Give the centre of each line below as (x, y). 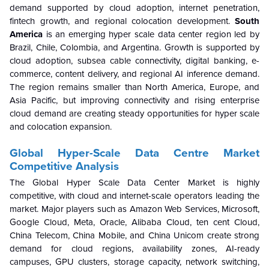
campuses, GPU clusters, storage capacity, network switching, (134, 261)
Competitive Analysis (64, 166)
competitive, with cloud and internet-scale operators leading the (134, 195)
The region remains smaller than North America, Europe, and (134, 87)
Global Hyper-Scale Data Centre (109, 153)
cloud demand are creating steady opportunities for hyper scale (134, 113)
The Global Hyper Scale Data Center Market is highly (134, 182)
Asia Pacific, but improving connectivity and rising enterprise (134, 100)
